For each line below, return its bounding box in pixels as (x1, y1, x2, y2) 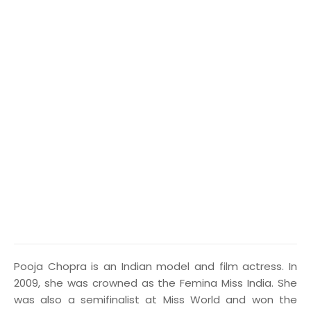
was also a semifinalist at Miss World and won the (14, 292, 297, 307)
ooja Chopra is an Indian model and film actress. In (20, 259, 297, 274)
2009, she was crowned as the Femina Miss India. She (14, 276, 297, 290)
